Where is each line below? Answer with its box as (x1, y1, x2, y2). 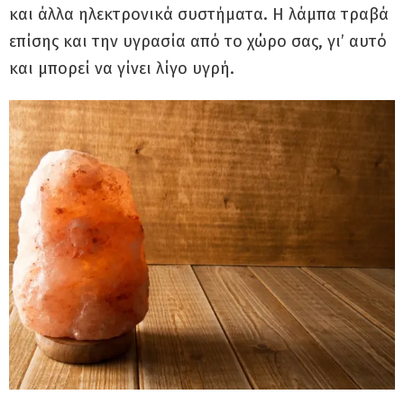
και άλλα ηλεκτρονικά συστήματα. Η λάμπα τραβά (9, 5, 389, 25)
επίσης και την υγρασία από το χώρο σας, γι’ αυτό (9, 32, 387, 52)
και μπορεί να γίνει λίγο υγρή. (9, 59, 234, 79)
